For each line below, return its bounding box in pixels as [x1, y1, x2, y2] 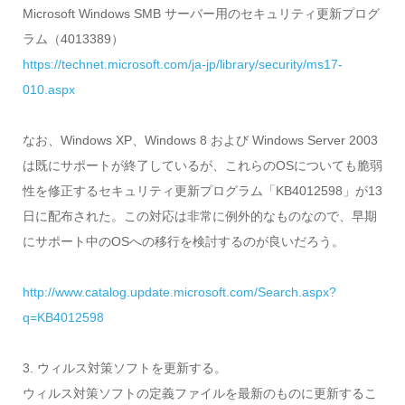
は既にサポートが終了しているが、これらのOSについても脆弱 [22, 158, 382, 174]
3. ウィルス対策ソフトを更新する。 [22, 361, 227, 376]
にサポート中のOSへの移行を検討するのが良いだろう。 [22, 234, 344, 250]
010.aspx [22, 82, 75, 98]
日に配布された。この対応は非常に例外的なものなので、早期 [22, 209, 377, 224]
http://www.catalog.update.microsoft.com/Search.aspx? [22, 285, 336, 300]
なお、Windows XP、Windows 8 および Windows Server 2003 [22, 133, 378, 148]
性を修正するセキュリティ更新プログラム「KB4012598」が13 [22, 184, 382, 199]
